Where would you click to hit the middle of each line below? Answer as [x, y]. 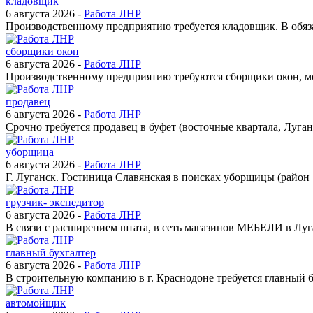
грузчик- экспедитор [55, 202]
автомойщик [36, 303]
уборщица [30, 152]
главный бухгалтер [51, 252]
